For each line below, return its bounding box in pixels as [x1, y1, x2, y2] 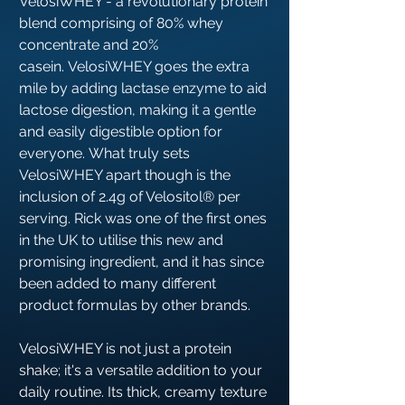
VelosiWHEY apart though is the [19, 166, 231, 184]
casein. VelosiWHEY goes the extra [19, 58, 250, 76]
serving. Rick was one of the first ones [19, 210, 267, 228]
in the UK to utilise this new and [19, 231, 223, 250]
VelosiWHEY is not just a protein [19, 340, 231, 358]
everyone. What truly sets [19, 145, 190, 163]
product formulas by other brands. [19, 297, 250, 315]
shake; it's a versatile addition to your [19, 362, 262, 380]
